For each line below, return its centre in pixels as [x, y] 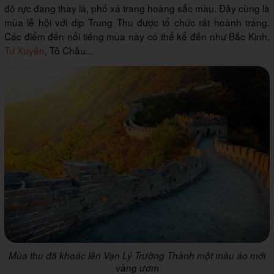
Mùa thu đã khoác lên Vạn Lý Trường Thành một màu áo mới [137, 256]
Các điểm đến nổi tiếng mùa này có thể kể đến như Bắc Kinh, [137, 36]
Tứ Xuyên [24, 50]
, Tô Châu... [69, 50]
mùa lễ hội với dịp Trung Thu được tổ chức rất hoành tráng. [137, 22]
